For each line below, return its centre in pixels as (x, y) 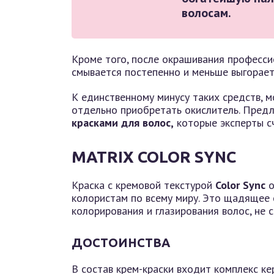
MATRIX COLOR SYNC (154, 157)
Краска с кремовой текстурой (143, 185)
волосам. (206, 13)
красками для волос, (123, 123)
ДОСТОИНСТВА (121, 243)
